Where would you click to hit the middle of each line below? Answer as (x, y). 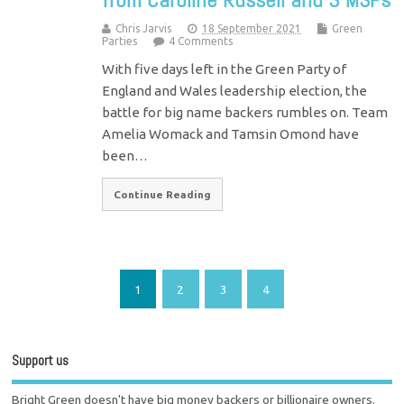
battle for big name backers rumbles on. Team (245, 112)
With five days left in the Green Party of (225, 69)
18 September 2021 (252, 28)
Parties (120, 41)
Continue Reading (163, 194)
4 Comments (201, 41)
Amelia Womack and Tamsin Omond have (231, 133)
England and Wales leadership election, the (235, 90)
